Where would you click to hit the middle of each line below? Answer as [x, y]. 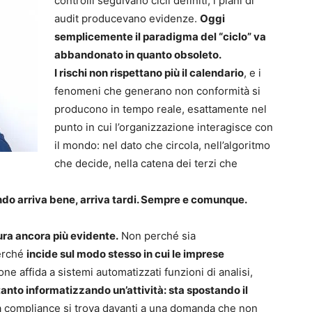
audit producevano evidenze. [127, 19]
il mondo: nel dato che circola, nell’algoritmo [162, 146]
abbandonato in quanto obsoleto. [138, 55]
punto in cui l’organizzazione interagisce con [164, 127]
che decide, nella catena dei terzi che [146, 164]
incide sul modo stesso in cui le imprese [125, 254]
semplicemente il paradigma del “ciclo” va [160, 37]
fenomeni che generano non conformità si [157, 91]
